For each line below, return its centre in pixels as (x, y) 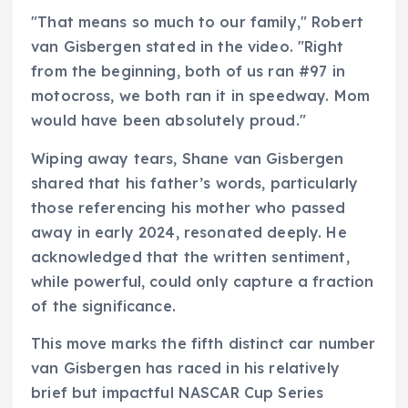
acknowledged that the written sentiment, (190, 256)
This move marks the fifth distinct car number (204, 343)
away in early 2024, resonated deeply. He (189, 232)
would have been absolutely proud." (168, 121)
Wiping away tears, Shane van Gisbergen (188, 158)
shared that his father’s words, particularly (195, 183)
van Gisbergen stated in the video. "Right (187, 47)
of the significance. (103, 306)
